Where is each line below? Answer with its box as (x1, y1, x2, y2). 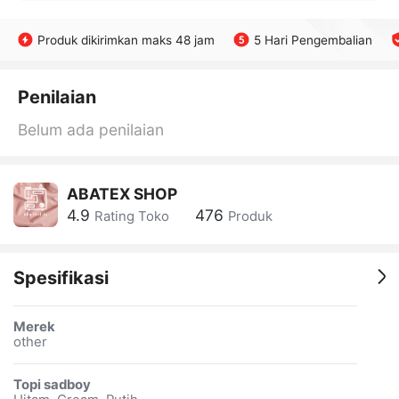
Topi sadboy (12, 376, 91, 393)
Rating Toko (94, 208, 169, 225)
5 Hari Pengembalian (253, 32, 372, 47)
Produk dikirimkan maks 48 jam (37, 32, 216, 47)
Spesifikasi (12, 267, 109, 289)
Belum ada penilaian (17, 119, 164, 139)
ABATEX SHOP (66, 183, 177, 203)
